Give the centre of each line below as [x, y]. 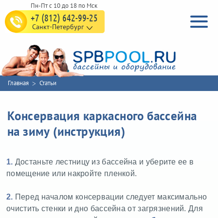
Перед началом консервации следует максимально [110, 197]
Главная [18, 83]
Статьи [48, 83]
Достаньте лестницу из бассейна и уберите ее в [103, 162]
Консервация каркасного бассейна [102, 116]
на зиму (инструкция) [66, 132]
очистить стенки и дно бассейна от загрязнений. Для [105, 209]
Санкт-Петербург [58, 27]
